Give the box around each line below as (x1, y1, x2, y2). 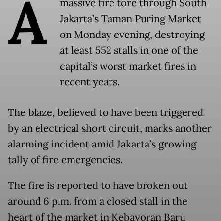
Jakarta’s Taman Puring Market (60, 12, 201, 25)
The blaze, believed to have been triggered (8, 106, 203, 119)
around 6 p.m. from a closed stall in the (8, 195, 187, 208)
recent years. (60, 75, 122, 88)
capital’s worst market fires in (60, 60, 196, 73)
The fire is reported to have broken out (8, 179, 188, 192)
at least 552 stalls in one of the (60, 44, 198, 57)
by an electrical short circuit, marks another (8, 122, 212, 135)
